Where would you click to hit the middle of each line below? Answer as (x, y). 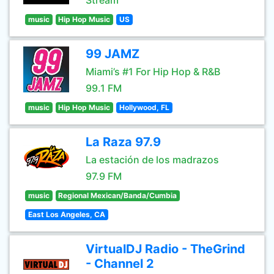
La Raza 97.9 (123, 142)
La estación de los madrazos (152, 160)
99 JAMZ (113, 54)
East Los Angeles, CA (66, 214)
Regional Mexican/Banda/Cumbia (118, 195)
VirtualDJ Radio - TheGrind (165, 249)
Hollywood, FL (144, 107)
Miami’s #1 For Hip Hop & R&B (153, 72)
